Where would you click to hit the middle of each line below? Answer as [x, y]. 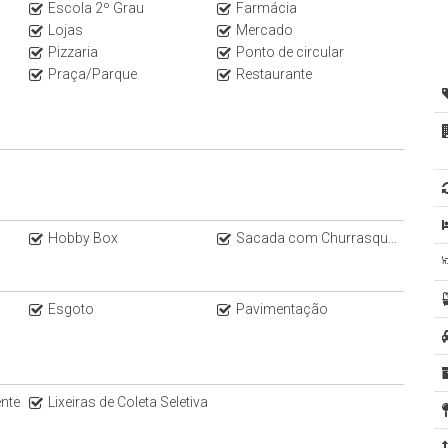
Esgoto [71, 309]
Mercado [264, 30]
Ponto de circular [289, 52]
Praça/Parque [92, 74]
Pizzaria [73, 52]
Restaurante [273, 74]
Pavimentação [281, 309]
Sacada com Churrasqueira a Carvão [311, 238]
